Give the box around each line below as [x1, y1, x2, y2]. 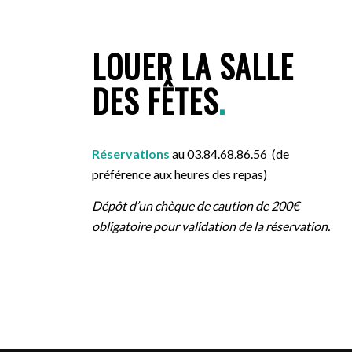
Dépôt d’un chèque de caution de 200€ [92, 197, 300, 213]
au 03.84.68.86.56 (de [172, 146, 290, 162]
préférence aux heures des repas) [92, 167, 268, 182]
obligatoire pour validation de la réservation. [92, 218, 331, 233]
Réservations [92, 146, 173, 162]
